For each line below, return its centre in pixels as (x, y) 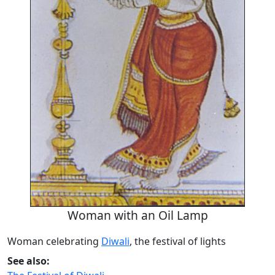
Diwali (115, 242)
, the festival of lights (178, 242)
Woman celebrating (54, 242)
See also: (29, 261)
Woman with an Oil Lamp (137, 215)
